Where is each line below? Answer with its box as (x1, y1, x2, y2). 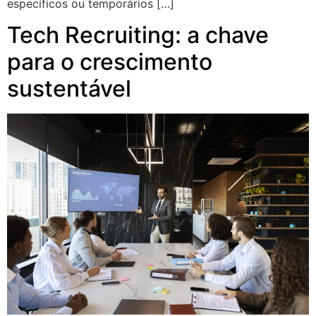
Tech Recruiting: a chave (7, 21, 269, 49)
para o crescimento (7, 48, 212, 76)
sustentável (7, 75, 131, 103)
